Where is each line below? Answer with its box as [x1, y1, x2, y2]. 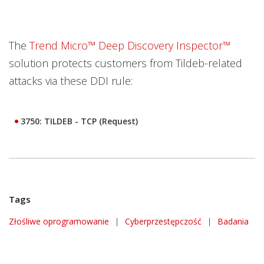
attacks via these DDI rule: [9, 73, 133, 88]
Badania [217, 215, 249, 227]
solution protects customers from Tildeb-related [9, 55, 242, 70]
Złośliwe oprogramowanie [9, 215, 109, 227]
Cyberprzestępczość [125, 215, 202, 227]
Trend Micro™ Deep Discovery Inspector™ [29, 38, 230, 52]
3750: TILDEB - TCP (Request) [21, 115, 138, 127]
